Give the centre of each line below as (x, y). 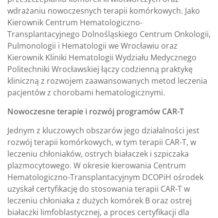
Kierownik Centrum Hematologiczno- (75, 23)
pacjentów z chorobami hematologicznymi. (86, 93)
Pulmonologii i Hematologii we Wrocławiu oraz (92, 46)
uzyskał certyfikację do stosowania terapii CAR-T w (99, 189)
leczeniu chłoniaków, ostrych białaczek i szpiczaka (98, 154)
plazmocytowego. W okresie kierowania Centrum (97, 166)
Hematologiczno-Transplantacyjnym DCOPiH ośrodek (105, 177)
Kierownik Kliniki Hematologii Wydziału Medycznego (102, 58)
